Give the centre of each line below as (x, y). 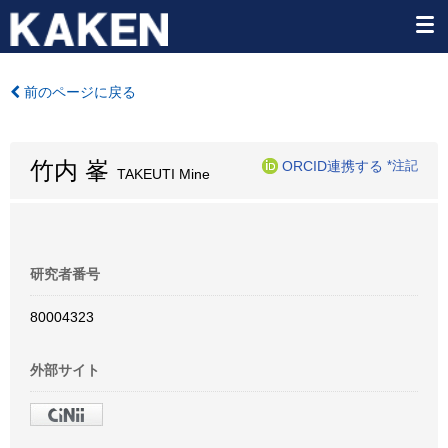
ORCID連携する (332, 165)
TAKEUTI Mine (159, 174)
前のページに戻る (78, 92)
